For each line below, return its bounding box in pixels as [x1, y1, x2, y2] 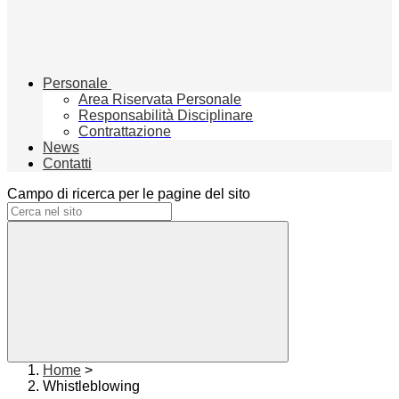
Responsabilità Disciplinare [78, 108, 253, 124]
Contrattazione [78, 124, 171, 140]
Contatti [43, 156, 92, 172]
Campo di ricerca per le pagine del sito [7, 186, 250, 202]
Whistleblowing [43, 379, 140, 395]
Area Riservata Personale [78, 92, 241, 108]
